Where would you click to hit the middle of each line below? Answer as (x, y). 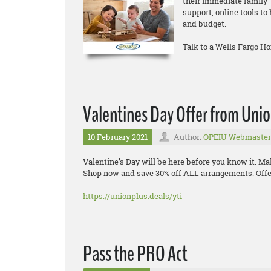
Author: (188, 137)
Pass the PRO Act (135, 254)
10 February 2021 (118, 137)
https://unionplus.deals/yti (132, 196)
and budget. (204, 24)
